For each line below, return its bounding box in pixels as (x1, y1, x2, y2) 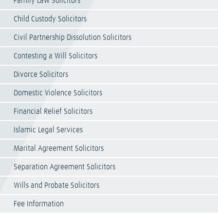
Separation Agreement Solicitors (14, 163, 115, 171)
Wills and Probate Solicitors (14, 182, 99, 190)
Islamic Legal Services (14, 126, 83, 134)
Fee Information (14, 200, 64, 208)
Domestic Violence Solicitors (14, 89, 102, 97)
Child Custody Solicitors (14, 15, 87, 23)
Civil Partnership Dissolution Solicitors (14, 34, 131, 42)
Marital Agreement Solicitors (14, 145, 104, 153)
